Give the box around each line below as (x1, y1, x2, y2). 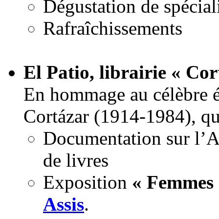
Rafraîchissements (43, 18, 182, 39)
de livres (43, 150, 109, 171)
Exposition (43, 172, 132, 193)
